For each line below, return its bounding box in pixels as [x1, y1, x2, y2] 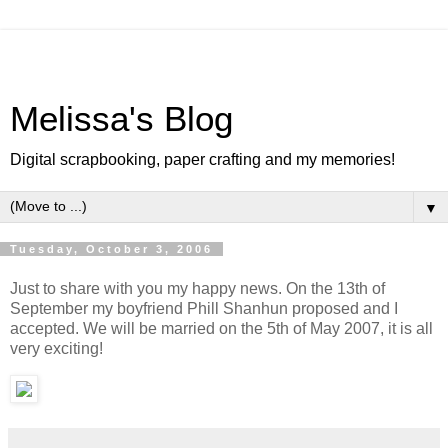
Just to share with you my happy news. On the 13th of [10, 279, 385, 297]
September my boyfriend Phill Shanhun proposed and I [10, 299, 398, 317]
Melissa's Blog [10, 100, 233, 138]
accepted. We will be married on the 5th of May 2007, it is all [10, 319, 433, 337]
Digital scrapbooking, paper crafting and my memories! [10, 151, 395, 168]
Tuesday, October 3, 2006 [10, 243, 213, 255]
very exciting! [10, 339, 103, 357]
